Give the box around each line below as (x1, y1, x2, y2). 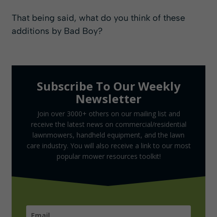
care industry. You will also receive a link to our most (26, 141, 191, 151)
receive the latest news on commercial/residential (31, 120, 186, 129)
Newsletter (76, 91, 141, 107)
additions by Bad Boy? (12, 26, 103, 37)
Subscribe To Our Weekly (36, 78, 181, 94)
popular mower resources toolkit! (56, 152, 161, 161)
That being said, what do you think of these (12, 13, 185, 24)
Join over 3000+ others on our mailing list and (37, 109, 180, 119)
